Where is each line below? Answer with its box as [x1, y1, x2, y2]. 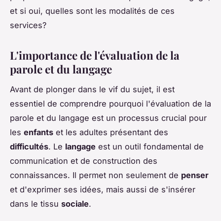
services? [10, 20, 46, 31]
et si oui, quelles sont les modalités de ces [10, 6, 175, 16]
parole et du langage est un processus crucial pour [10, 113, 207, 123]
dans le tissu [10, 199, 61, 209]
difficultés [10, 142, 48, 152]
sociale [61, 199, 89, 209]
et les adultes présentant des [53, 127, 168, 138]
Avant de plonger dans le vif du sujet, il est [10, 84, 175, 95]
